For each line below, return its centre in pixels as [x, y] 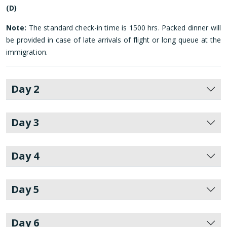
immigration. [27, 52]
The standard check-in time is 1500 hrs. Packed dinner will [124, 27]
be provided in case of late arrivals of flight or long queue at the [113, 40]
